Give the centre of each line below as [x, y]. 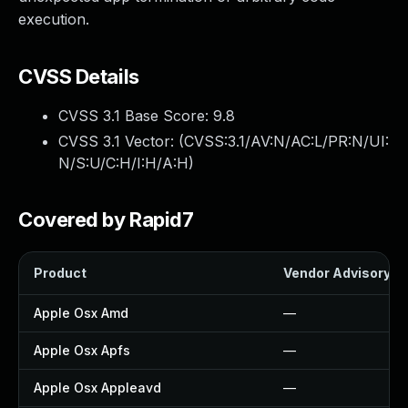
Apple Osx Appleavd [97, 388]
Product [60, 273]
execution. [54, 19]
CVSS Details [79, 76]
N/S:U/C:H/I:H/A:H [123, 163]
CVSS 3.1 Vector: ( [121, 141]
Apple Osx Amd [81, 313]
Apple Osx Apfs [82, 350]
